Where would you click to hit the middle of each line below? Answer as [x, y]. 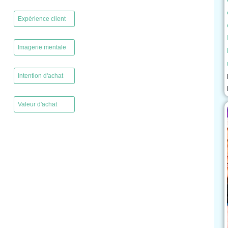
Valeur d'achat [37, 105]
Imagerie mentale [42, 48]
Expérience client [41, 19]
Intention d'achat [40, 76]
